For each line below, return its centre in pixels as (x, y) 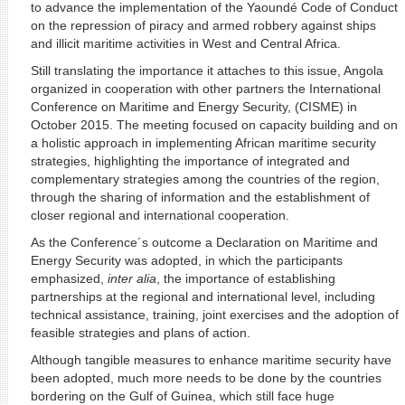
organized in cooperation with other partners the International (205, 89)
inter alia (132, 278)
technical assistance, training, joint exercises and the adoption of (214, 315)
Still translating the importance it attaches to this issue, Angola (207, 71)
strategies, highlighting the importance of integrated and (190, 161)
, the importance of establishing (245, 278)
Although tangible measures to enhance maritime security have (211, 360)
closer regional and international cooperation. (160, 215)
